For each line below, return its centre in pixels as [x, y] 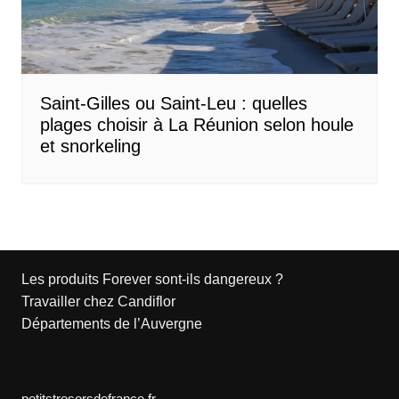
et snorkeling [90, 147]
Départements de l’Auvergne [111, 324]
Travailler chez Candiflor [98, 302]
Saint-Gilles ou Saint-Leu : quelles [173, 104]
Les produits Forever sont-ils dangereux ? [152, 280]
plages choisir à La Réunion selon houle [196, 125]
